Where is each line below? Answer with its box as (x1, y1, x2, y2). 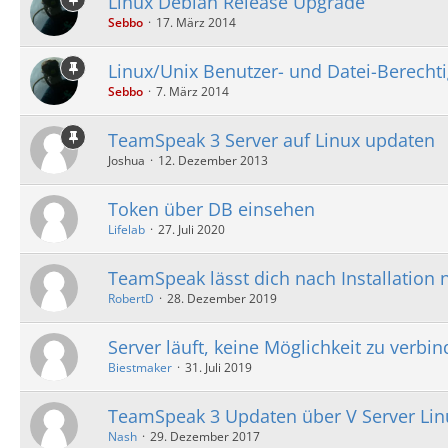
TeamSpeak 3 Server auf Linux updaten (108, 127, 435, 152)
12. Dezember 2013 (158, 151, 268, 169)
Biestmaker (108, 358, 172, 376)
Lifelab (108, 220, 145, 238)
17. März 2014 (156, 13, 236, 31)
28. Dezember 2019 (167, 289, 277, 307)
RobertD (108, 289, 154, 307)
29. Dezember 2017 (150, 427, 260, 445)
